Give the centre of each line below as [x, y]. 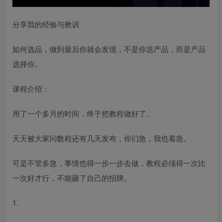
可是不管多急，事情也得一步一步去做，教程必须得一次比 [109, 163]
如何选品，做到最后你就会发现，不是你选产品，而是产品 [109, 49]
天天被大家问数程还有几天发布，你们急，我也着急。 [102, 138]
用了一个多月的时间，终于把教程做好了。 [83, 113]
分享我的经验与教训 [46, 24]
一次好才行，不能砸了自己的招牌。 [72, 177]
